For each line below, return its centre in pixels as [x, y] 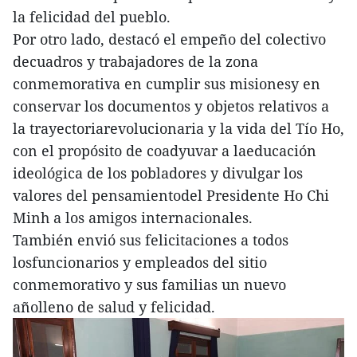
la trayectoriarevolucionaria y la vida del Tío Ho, [178, 128]
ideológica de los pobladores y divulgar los [158, 173]
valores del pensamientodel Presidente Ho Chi [171, 195]
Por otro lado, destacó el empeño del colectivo [169, 39]
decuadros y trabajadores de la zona [135, 61]
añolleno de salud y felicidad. [114, 306]
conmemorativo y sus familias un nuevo [149, 284]
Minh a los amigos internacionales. [133, 217]
